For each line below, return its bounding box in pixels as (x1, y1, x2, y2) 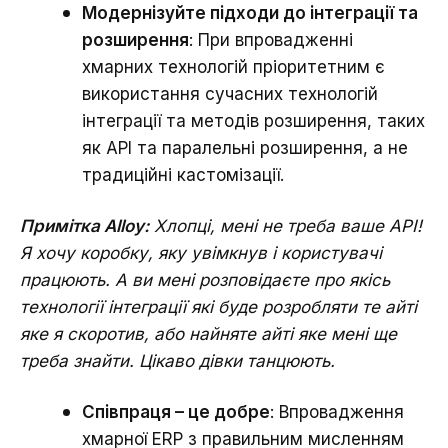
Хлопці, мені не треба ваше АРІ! (154, 215, 422, 236)
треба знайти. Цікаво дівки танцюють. (20, 350, 335, 371)
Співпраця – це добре (82, 401, 270, 422)
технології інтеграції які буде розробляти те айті (20, 296, 417, 317)
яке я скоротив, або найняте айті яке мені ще (20, 323, 397, 344)
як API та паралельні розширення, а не (82, 137, 408, 158)
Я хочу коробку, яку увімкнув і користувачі (20, 242, 382, 263)
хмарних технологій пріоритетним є (82, 56, 385, 77)
